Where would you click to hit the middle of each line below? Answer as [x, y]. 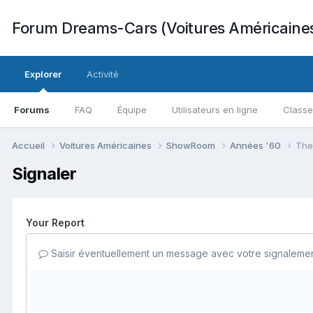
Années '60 [256, 145]
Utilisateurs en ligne [215, 110]
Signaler [44, 173]
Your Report [55, 222]
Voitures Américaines [107, 145]
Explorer [43, 74]
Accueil [29, 145]
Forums [32, 110]
